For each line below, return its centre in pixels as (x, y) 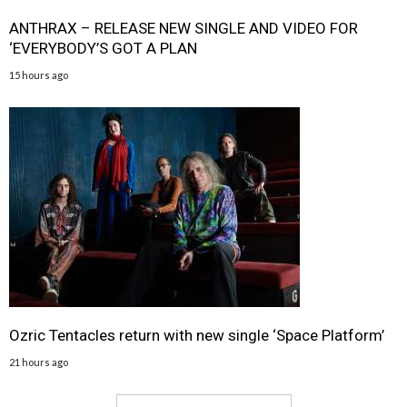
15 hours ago (39, 75)
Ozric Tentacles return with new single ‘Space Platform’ (199, 335)
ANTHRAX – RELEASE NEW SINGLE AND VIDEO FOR (184, 28)
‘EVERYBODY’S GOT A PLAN (103, 48)
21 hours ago (39, 362)
